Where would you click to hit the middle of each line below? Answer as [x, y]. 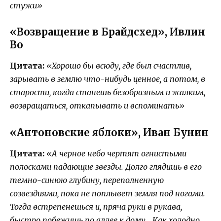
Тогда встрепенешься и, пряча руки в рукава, [96, 206]
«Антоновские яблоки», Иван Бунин [109, 132]
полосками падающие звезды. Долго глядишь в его [106, 166]
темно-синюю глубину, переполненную [87, 180]
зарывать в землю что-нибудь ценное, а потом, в [108, 79]
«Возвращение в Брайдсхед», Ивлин [108, 32]
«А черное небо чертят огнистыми [116, 153]
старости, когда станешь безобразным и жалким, [108, 92]
